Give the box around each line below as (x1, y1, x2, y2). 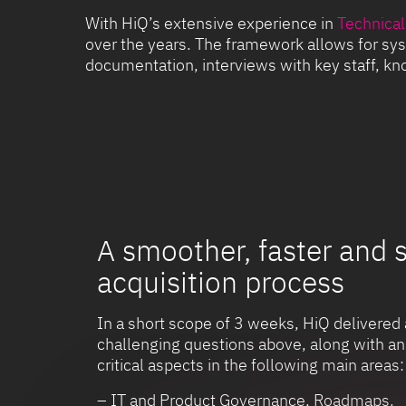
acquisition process (97, 263, 344, 302)
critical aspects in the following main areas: (97, 354, 404, 376)
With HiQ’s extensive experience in (85, 13, 337, 34)
